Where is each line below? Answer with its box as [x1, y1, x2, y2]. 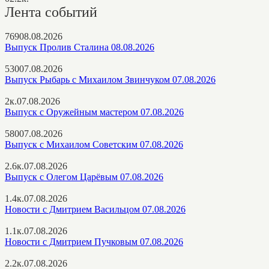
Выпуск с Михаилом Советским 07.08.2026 [5, 139, 183, 150]
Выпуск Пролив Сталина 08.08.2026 [5, 41, 154, 52]
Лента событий [5, 4, 97, 20]
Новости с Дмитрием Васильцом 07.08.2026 [5, 204, 186, 214]
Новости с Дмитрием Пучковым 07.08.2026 [5, 236, 183, 247]
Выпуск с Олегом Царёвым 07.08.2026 [5, 171, 163, 182]
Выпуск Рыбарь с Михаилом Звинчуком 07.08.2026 [5, 74, 216, 85]
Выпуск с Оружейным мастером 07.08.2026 [5, 106, 184, 117]
